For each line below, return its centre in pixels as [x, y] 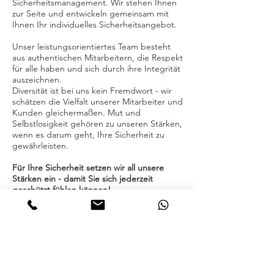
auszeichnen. [37, 80]
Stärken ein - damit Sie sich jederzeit [83, 179]
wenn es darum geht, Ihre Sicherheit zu [88, 135]
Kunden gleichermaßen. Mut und [76, 113]
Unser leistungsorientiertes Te [69, 46]
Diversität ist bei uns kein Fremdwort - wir [92, 91]
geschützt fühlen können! [61, 190]
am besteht [149, 46]
